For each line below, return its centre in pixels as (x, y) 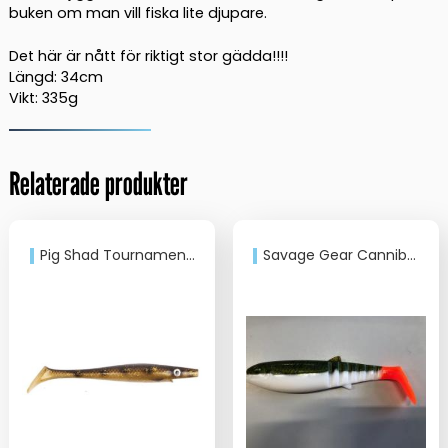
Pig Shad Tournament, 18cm (112, 254)
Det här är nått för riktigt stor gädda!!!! (148, 55)
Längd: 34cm (55, 76)
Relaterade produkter (98, 182)
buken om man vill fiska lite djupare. (137, 13)
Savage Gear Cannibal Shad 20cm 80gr (335, 254)
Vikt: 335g (43, 97)
